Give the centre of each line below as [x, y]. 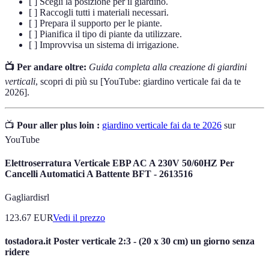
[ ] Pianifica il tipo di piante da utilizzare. [105, 34]
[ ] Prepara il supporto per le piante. [95, 23]
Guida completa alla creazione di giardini [168, 67]
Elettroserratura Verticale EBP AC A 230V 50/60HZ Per [119, 163]
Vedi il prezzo [79, 218]
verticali [20, 81]
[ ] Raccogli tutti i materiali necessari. [99, 12]
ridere [17, 252]
